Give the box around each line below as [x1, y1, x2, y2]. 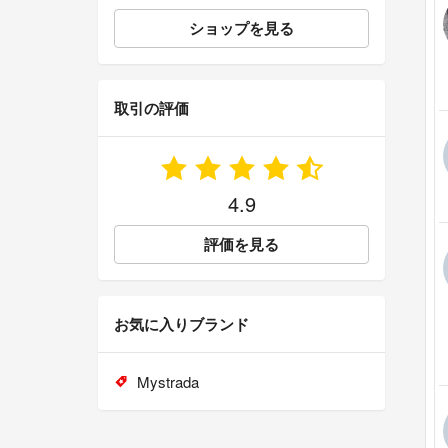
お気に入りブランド [114, 313, 249, 336]
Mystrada [136, 371, 199, 393]
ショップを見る [189, 17, 294, 40]
